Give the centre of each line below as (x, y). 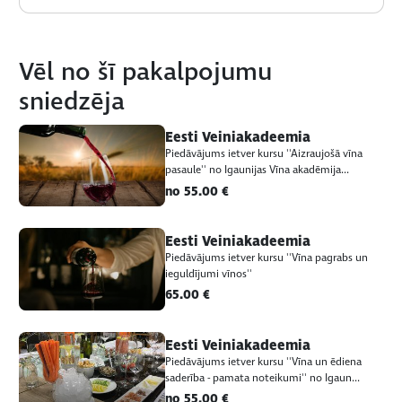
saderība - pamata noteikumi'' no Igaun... (262, 378)
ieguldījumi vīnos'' (208, 274)
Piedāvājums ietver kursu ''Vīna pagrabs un (266, 258)
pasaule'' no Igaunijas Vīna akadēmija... (257, 170)
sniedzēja (72, 102)
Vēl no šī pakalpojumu (146, 72)
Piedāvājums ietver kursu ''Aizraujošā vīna (263, 153)
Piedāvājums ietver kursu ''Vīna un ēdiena (263, 362)
